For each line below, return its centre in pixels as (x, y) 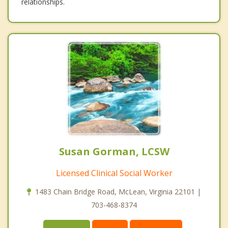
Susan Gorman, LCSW (114, 151)
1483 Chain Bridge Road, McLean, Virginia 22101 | (118, 191)
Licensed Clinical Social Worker (114, 173)
